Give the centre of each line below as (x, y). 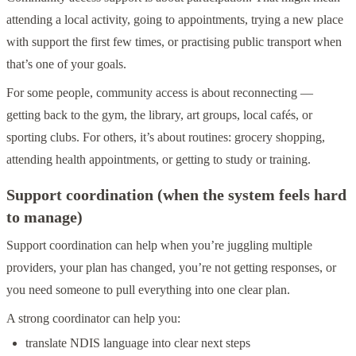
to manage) (44, 217)
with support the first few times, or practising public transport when (174, 41)
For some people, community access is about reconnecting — (160, 92)
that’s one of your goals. (66, 64)
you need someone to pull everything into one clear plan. (148, 289)
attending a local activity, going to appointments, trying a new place (175, 19)
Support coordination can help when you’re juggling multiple (159, 245)
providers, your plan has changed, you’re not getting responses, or (171, 267)
